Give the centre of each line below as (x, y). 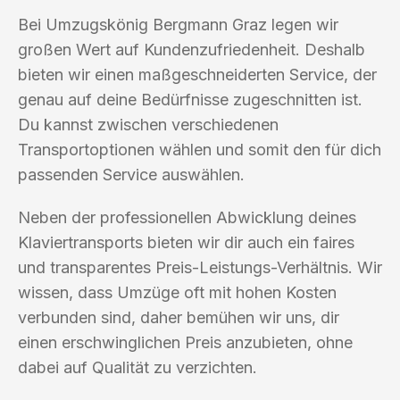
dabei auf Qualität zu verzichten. (137, 367)
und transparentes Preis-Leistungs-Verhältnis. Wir (200, 267)
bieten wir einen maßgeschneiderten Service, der (197, 74)
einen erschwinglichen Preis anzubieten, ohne (185, 342)
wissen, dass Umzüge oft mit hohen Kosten (177, 292)
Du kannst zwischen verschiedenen (148, 124)
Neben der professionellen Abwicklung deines (187, 217)
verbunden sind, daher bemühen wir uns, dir (179, 317)
